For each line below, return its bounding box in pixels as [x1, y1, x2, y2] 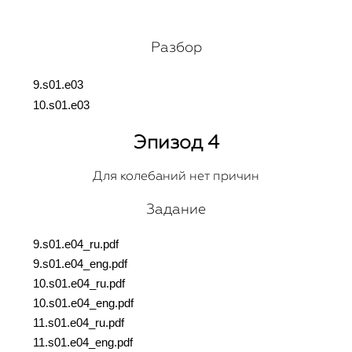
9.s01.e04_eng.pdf [33, 258, 127, 270]
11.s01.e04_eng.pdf [33, 336, 133, 349]
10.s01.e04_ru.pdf [33, 277, 125, 290]
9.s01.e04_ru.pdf [33, 238, 119, 251]
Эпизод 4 [133, 130, 219, 153]
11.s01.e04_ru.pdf [33, 317, 124, 329]
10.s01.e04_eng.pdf [33, 297, 134, 310]
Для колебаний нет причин [93, 169, 259, 183]
